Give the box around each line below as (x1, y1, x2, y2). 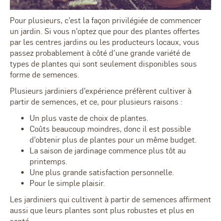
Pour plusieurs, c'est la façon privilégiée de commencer (10, 15, 201, 25)
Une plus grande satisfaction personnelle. (30, 167, 174, 177)
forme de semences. (10, 70, 79, 79)
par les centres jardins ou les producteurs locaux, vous (10, 37, 199, 47)
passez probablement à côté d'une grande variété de (10, 48, 190, 58)
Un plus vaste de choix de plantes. (30, 113, 148, 123)
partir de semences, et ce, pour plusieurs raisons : (10, 97, 183, 107)
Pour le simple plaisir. (30, 178, 105, 188)
